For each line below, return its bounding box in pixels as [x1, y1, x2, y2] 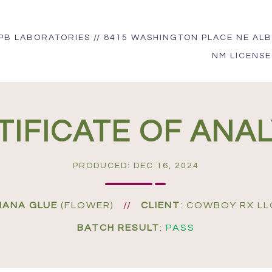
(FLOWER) [58, 200, 117, 210]
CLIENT [141, 200, 180, 210]
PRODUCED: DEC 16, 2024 [73, 161, 199, 170]
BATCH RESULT [77, 223, 160, 233]
